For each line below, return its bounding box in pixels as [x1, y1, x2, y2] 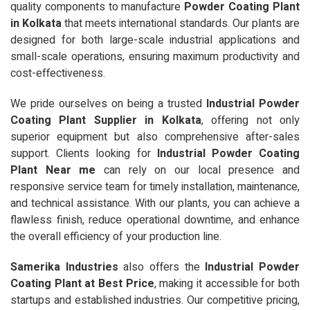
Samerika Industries [10, 258, 118, 275]
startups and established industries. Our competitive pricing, [10, 291, 300, 309]
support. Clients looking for [10, 145, 157, 162]
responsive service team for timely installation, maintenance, [10, 178, 300, 195]
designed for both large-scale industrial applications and [10, 31, 300, 48]
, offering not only [201, 111, 300, 129]
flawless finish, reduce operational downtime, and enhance [10, 211, 300, 228]
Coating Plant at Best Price [10, 275, 154, 292]
